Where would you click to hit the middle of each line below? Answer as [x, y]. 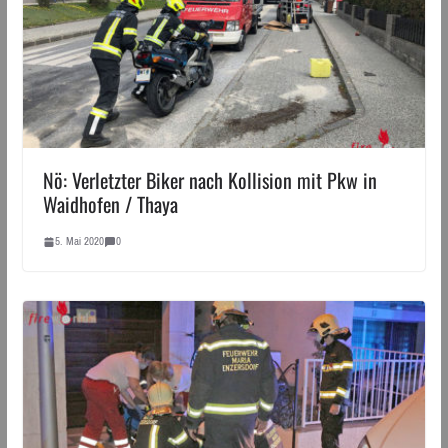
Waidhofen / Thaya [110, 204]
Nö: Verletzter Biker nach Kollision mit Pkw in [209, 180]
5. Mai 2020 [79, 241]
